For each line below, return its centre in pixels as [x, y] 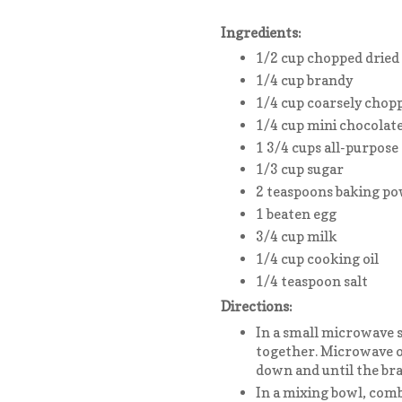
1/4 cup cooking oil [317, 258]
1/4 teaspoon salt [311, 281]
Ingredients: [261, 32]
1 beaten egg [296, 214]
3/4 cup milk [296, 237]
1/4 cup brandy [304, 81]
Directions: [257, 307]
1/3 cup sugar [299, 170]
